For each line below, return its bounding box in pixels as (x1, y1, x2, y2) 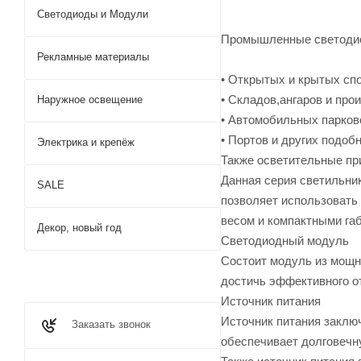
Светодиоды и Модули (37, 8, 148, 20)
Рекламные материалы (37, 51, 149, 63)
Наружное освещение (37, 93, 143, 106)
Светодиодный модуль (221, 233, 349, 247)
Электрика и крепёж (37, 136, 135, 148)
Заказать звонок (72, 318, 151, 330)
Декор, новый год (37, 222, 122, 234)
